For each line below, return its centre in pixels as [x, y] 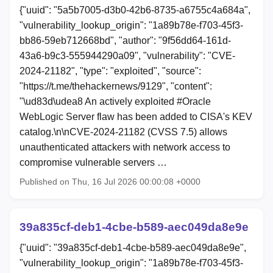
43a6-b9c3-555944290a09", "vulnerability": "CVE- [127, 56]
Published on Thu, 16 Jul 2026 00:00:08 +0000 [110, 182]
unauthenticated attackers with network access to [125, 147]
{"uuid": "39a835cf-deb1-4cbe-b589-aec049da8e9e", [133, 248]
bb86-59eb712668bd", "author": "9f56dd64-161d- [125, 41]
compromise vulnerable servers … [93, 163]
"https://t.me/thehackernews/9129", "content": [116, 87]
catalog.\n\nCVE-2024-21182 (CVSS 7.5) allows [123, 132]
